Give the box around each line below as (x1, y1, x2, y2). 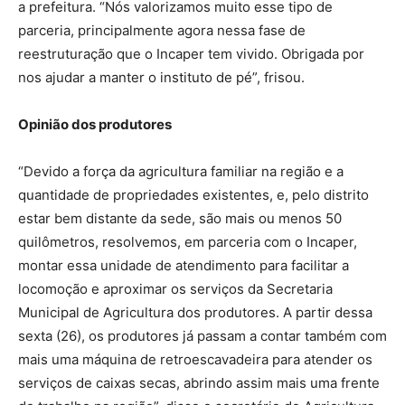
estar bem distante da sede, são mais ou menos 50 (18, 210, 342, 227)
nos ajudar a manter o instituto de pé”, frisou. (18, 69, 305, 86)
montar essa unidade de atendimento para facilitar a (18, 257, 349, 274)
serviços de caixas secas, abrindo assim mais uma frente (18, 374, 380, 391)
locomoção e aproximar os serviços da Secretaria (18, 280, 333, 297)
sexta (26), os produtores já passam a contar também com (18, 327, 387, 344)
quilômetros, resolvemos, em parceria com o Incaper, (18, 233, 357, 250)
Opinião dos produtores (18, 116, 172, 133)
